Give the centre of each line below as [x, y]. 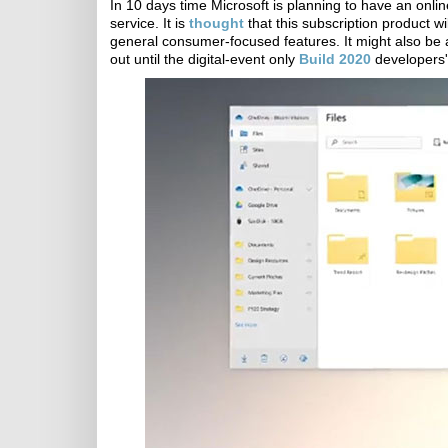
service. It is [149, 23]
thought [216, 23]
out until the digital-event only [204, 59]
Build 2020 [335, 59]
